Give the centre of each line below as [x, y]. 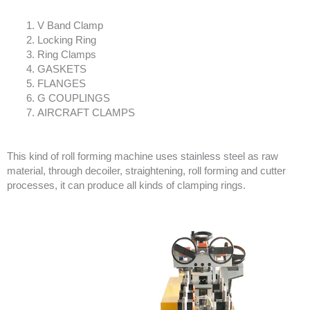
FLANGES [61, 83]
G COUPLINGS [73, 98]
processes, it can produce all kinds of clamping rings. [126, 185]
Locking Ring [66, 40]
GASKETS [62, 69]
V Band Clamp [70, 25]
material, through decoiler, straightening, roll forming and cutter [146, 171]
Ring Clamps [66, 54]
